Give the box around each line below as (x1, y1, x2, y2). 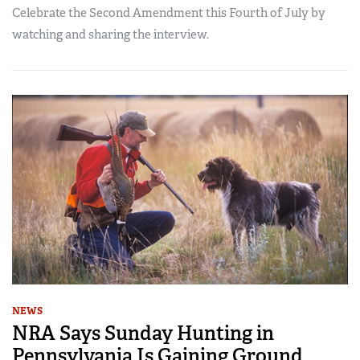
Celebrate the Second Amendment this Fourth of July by (12, 5, 325, 22)
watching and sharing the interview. (12, 27, 209, 43)
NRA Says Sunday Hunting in (12, 320, 274, 346)
